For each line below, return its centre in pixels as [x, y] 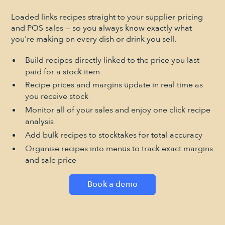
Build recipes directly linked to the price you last [112, 60]
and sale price [50, 160]
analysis [39, 122]
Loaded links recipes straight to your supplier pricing [107, 17]
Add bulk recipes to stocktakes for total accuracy [114, 135]
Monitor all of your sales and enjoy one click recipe [118, 110]
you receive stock [57, 97]
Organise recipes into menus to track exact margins [119, 149]
